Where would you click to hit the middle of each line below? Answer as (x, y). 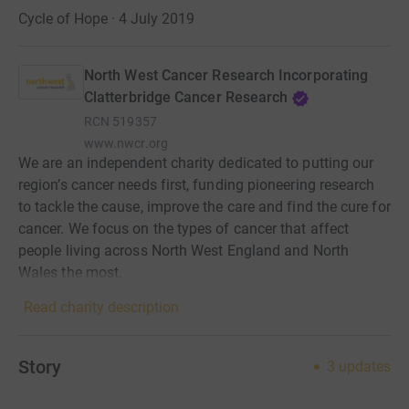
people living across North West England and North (184, 251)
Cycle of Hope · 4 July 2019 (106, 19)
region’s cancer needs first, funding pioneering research (197, 185)
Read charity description (101, 308)
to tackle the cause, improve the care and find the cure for (204, 207)
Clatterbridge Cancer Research (186, 98)
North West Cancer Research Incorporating (226, 76)
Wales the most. (71, 273)
